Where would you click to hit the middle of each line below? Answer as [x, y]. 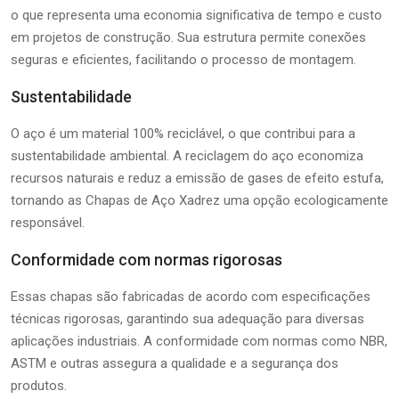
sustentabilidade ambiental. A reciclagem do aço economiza [187, 155]
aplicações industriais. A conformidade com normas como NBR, [199, 341]
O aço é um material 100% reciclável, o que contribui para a [183, 133]
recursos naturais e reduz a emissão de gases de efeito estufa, [197, 178]
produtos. [39, 385]
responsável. [48, 222]
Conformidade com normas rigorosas [147, 259]
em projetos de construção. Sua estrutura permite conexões [188, 37]
